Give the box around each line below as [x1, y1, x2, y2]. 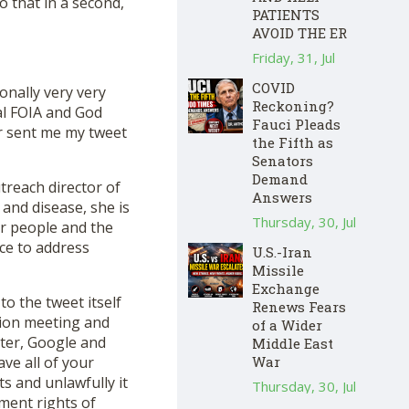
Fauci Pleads [252, 114, 341, 133]
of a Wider [252, 315, 322, 334]
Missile [252, 260, 304, 279]
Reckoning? [252, 96, 334, 115]
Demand [252, 169, 308, 188]
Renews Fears [252, 297, 346, 316]
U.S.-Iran [252, 242, 312, 261]
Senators [252, 151, 313, 170]
